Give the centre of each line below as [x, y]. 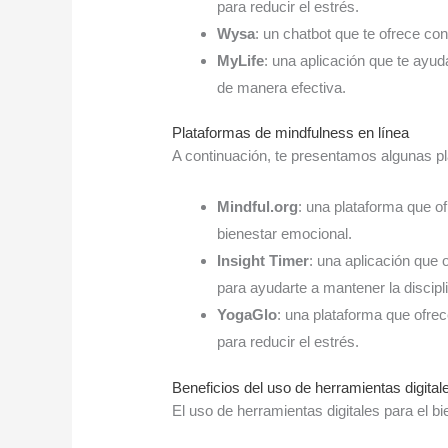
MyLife [241, 60]
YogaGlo [247, 315]
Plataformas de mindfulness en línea [291, 133]
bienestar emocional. [285, 234]
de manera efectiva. [282, 87]
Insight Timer [263, 261]
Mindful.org [258, 207]
